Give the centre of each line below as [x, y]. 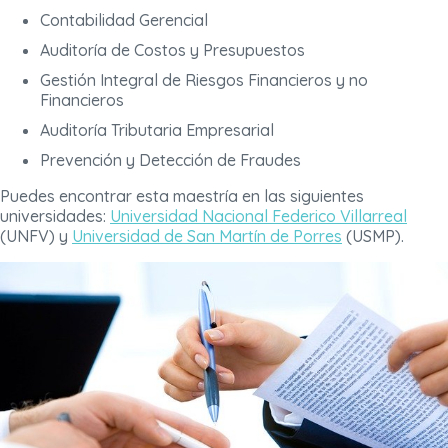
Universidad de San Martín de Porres [207, 236]
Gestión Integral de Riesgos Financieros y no [204, 80]
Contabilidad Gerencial [124, 20]
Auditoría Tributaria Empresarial [157, 130]
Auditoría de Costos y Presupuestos [172, 50]
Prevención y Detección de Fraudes [170, 160]
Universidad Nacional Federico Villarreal [258, 216]
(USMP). [373, 236]
